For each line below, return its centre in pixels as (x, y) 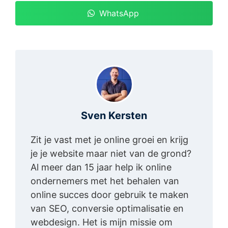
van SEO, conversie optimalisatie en (107, 209)
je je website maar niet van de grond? (111, 154)
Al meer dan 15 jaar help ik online (101, 167)
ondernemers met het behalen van (105, 181)
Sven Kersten (114, 116)
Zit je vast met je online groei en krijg (109, 140)
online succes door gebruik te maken (110, 195)
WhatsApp (119, 13)
